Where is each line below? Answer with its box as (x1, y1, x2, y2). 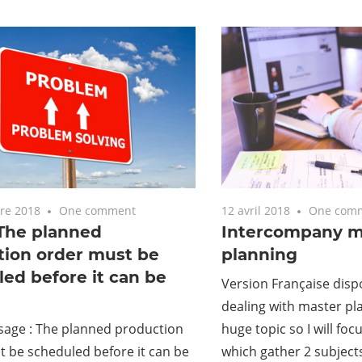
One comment (59, 202, 137, 218)
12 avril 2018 (221, 202, 290, 218)
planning (221, 244, 297, 264)
